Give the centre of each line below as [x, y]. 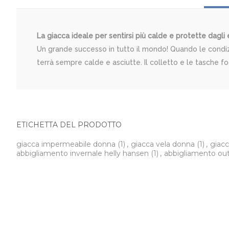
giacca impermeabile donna [67, 144]
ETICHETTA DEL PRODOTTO [69, 125]
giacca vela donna [164, 144]
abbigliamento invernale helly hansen [84, 154]
